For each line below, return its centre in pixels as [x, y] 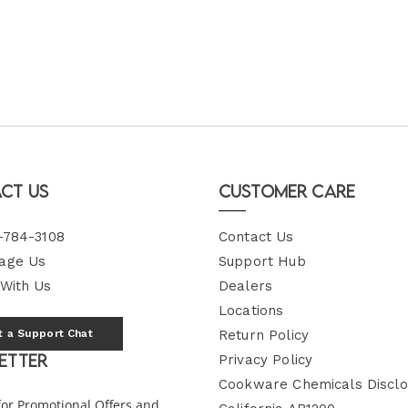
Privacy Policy [266, 360]
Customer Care [287, 191]
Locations [251, 311]
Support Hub [262, 261]
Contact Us [256, 237]
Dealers [246, 286]
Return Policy [264, 335]
